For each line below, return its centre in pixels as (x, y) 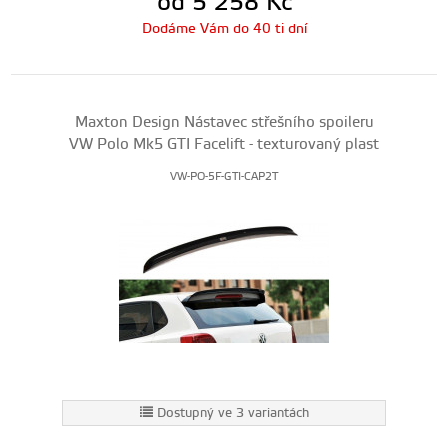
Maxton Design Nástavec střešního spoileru (224, 122)
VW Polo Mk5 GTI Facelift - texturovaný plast (224, 144)
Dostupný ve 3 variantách (232, 413)
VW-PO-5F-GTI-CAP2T (224, 177)
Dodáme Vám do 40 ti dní (224, 29)
